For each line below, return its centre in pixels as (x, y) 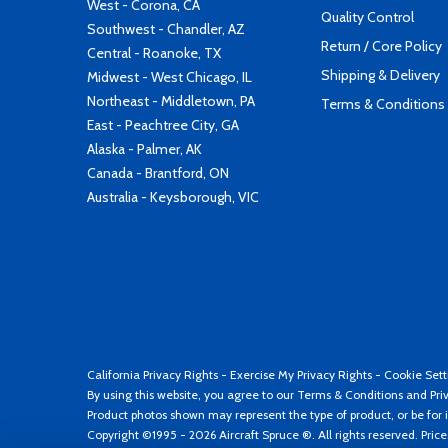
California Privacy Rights (152, 374)
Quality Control (367, 17)
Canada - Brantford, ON (158, 173)
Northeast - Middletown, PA (171, 101)
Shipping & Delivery (380, 75)
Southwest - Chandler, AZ (166, 29)
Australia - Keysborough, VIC (173, 197)
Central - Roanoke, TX (154, 53)
